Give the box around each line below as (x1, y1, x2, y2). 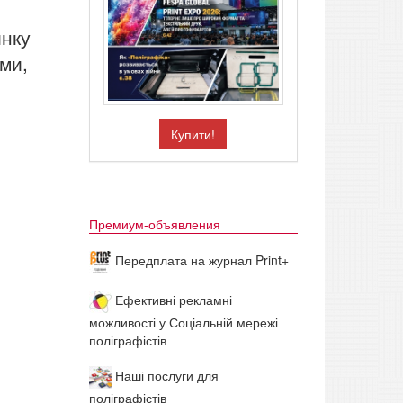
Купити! (171, 125, 216, 144)
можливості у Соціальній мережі (88, 313, 278, 332)
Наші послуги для (111, 366, 219, 385)
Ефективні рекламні (111, 291, 232, 309)
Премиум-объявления (88, 215, 220, 234)
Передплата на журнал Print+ (111, 251, 289, 270)
